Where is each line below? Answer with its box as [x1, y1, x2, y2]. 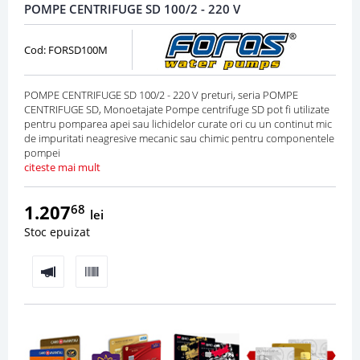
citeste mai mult [24, 160, 100, 175]
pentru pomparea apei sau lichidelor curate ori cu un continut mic [24, 117, 332, 132]
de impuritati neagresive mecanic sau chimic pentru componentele [24, 131, 334, 146]
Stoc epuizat [24, 224, 90, 240]
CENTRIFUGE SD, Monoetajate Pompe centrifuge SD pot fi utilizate [24, 102, 329, 117]
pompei [24, 145, 60, 161]
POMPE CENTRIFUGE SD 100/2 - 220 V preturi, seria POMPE [24, 88, 298, 103]
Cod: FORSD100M [24, 43, 108, 58]
